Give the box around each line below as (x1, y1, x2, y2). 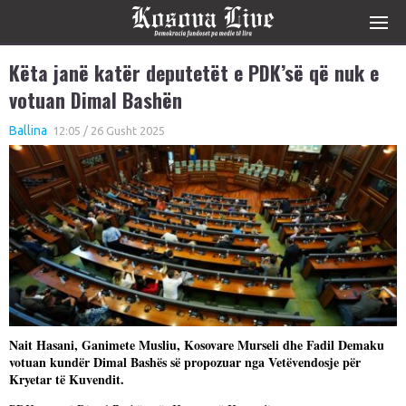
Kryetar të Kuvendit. (9, 370, 124, 389)
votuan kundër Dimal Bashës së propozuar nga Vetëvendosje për (9, 353, 361, 372)
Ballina (9, 123, 47, 138)
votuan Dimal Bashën (9, 85, 182, 114)
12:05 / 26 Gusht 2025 (50, 124, 165, 137)
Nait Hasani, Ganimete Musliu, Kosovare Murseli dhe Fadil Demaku (9, 335, 384, 354)
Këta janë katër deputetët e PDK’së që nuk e (9, 58, 379, 87)
